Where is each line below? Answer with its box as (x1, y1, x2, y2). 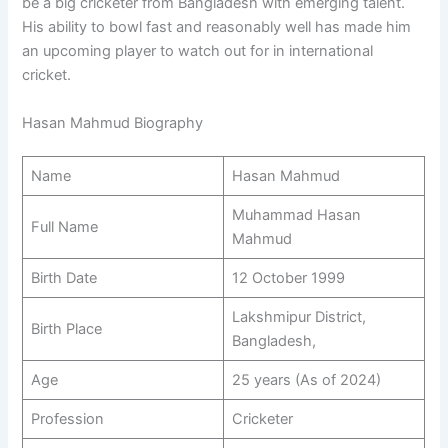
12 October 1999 (231, 269, 345, 288)
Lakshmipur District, (231, 308, 366, 327)
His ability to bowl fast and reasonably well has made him (22, 18, 412, 37)
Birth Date (30, 269, 97, 288)
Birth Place (30, 320, 102, 339)
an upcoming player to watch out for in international (22, 42, 374, 61)
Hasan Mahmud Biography (22, 113, 204, 132)
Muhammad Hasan (231, 206, 361, 225)
